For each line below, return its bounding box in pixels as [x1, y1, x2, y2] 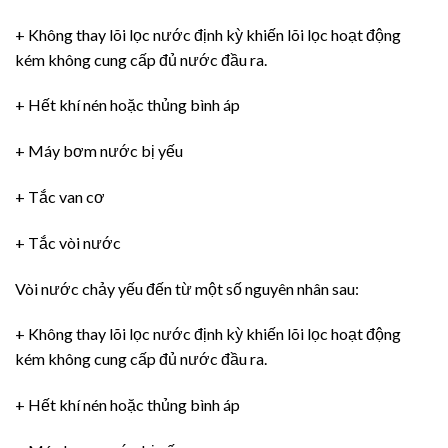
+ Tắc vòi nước [15, 232, 121, 252]
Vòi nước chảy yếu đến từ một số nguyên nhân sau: [15, 278, 359, 298]
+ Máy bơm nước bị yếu [15, 141, 183, 161]
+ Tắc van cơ [15, 186, 105, 206]
